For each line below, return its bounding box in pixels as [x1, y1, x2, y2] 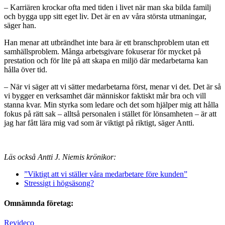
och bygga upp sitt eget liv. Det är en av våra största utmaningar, [4, 12, 206, 21]
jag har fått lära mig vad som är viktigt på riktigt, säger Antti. [4, 119, 194, 128]
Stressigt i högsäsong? [24, 179, 94, 188]
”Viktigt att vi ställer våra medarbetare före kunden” [24, 170, 187, 179]
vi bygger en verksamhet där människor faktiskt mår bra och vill [4, 91, 206, 100]
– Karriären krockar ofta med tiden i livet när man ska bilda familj [4, 3, 211, 12]
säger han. [4, 21, 36, 30]
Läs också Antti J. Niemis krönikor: [4, 153, 116, 162]
